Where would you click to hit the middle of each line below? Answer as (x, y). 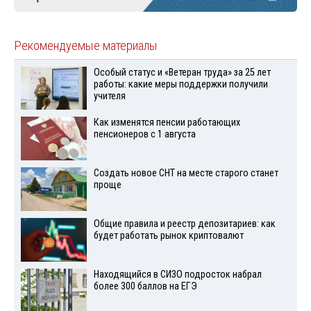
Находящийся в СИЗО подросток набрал (177, 274)
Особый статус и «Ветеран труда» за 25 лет (182, 72)
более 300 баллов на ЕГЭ (145, 286)
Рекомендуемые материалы (86, 45)
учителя (109, 96)
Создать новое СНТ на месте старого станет (186, 174)
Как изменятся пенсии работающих (167, 123)
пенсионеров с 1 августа (144, 135)
